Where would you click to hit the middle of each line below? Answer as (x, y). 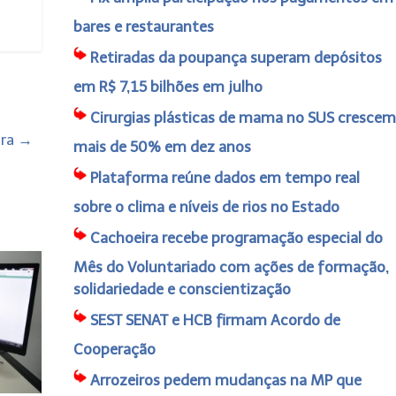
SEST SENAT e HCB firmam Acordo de (215, 320)
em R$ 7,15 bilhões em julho (168, 87)
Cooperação (114, 349)
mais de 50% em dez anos (162, 147)
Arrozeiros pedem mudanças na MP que (225, 380)
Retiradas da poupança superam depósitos (236, 57)
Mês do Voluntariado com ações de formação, (231, 267)
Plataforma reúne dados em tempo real (225, 178)
